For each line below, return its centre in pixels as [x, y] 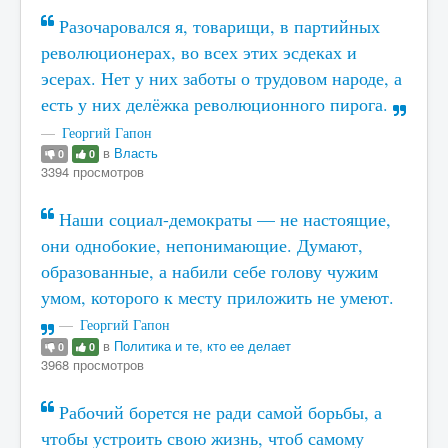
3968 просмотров [92, 364]
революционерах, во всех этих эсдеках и [199, 52]
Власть [136, 152]
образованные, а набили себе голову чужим [209, 271]
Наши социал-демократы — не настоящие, [222, 219]
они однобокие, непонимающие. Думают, [202, 245]
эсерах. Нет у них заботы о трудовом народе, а [221, 78]
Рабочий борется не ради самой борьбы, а [218, 412]
